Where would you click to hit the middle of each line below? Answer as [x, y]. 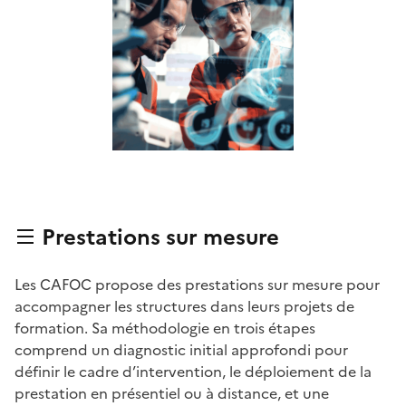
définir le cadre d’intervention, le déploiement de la [193, 372]
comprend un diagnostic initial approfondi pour [181, 350]
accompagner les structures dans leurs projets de [184, 307]
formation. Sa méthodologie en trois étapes [165, 329]
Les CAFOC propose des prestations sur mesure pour [197, 285]
